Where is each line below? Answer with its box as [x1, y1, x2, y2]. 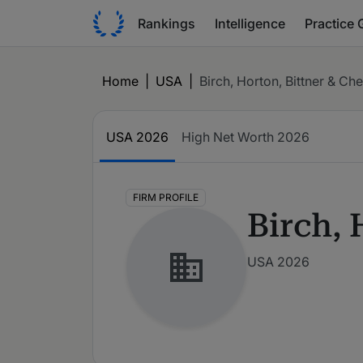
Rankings [138, 15, 195, 32]
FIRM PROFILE [132, 191, 199, 204]
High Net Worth [181, 129, 277, 145]
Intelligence [215, 15, 285, 32]
